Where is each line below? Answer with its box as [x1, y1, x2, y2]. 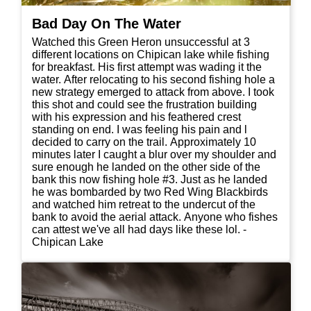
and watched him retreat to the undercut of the [32, 198, 255, 210]
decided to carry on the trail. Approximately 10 [32, 135, 256, 148]
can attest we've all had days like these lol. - [32, 223, 246, 235]
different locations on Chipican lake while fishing [32, 48, 269, 60]
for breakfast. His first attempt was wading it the [32, 60, 262, 73]
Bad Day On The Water [32, 15, 181, 31]
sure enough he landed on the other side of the [32, 160, 260, 173]
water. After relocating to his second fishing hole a [32, 73, 275, 85]
